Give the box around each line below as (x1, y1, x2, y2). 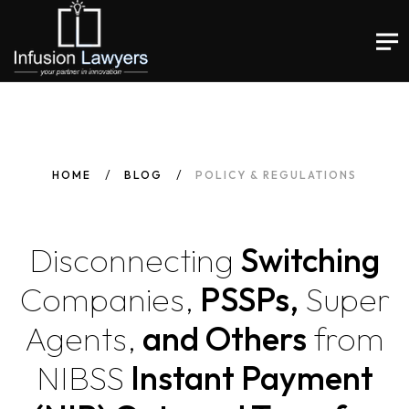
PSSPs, (194, 278, 305, 320)
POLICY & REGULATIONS (195, 168, 357, 182)
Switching (234, 239, 380, 280)
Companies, (19, 278, 194, 320)
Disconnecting (29, 239, 234, 280)
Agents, (25, 318, 136, 359)
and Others (136, 318, 313, 359)
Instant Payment (123, 357, 373, 398)
